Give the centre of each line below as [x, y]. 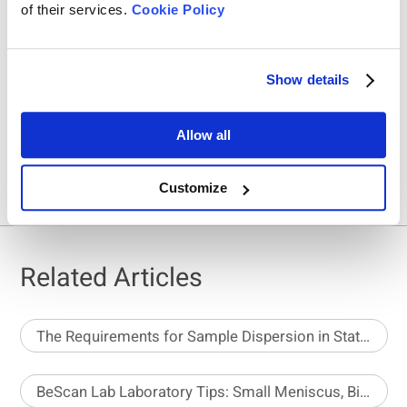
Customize [194, 188]
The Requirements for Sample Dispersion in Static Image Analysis [365, 336]
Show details [308, 80]
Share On [203, 115]
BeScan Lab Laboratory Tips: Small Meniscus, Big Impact [365, 392]
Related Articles [111, 278]
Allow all [203, 134]
